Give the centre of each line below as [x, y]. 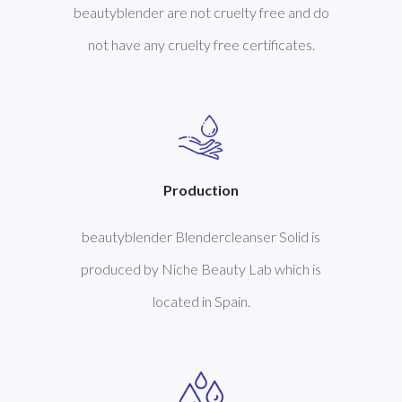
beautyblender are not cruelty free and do [201, 12]
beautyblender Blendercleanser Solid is [201, 236]
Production [201, 189]
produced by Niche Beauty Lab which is [201, 268]
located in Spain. [201, 301]
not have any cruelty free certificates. [201, 44]
